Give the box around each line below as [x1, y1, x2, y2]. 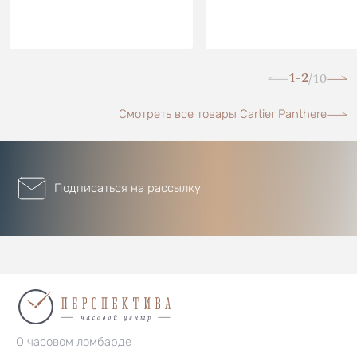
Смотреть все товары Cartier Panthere [119, 106, 327, 121]
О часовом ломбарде [16, 334, 131, 349]
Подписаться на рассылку [54, 181, 201, 196]
